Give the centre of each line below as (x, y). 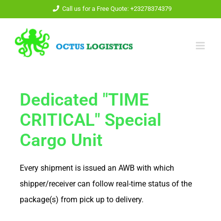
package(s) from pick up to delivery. (82, 200)
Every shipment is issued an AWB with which (97, 168)
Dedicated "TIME (84, 100)
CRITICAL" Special (91, 120)
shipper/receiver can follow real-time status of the (106, 184)
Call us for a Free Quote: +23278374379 (117, 8)
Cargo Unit (61, 140)
